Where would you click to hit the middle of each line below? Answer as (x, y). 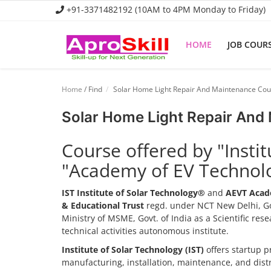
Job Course (34, 98)
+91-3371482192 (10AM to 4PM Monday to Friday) (165, 9)
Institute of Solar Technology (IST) (133, 250)
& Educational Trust (103, 205)
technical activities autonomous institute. (145, 231)
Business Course (46, 124)
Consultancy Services (56, 150)
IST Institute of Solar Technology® (133, 193)
